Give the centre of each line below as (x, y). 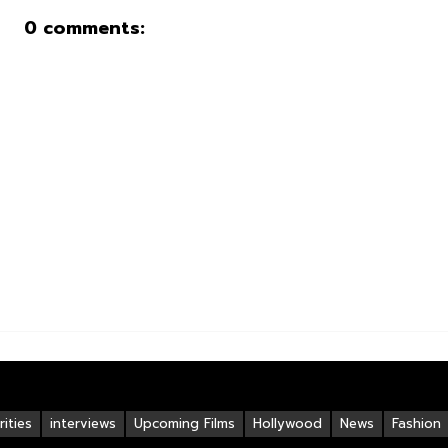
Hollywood (287, 423)
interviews (83, 423)
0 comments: (84, 28)
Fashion (416, 423)
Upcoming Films (184, 423)
